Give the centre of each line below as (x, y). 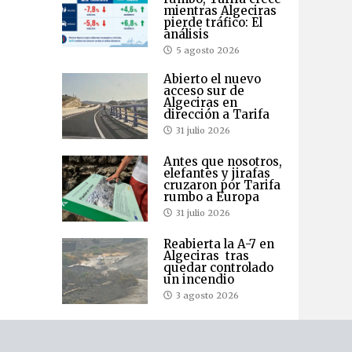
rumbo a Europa (211, 196)
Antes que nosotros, (222, 161)
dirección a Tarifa (216, 114)
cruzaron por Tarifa (222, 185)
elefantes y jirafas (216, 173)
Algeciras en (200, 102)
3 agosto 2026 (207, 295)
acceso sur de (203, 90)
